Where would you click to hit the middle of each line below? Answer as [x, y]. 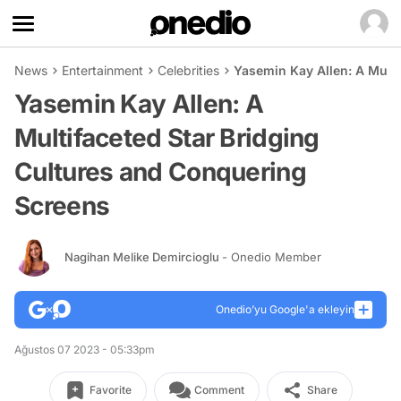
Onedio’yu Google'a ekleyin [285, 309]
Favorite [110, 390]
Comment [219, 390]
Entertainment [102, 70]
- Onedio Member [272, 256]
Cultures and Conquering [160, 172]
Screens [62, 206]
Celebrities [188, 70]
